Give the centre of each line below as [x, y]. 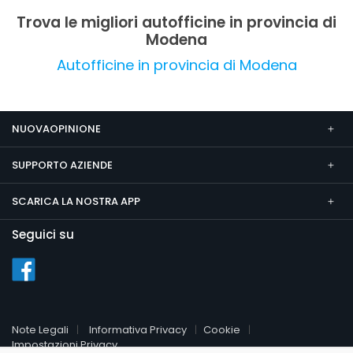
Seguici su [43, 234]
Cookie [222, 329]
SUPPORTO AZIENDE [62, 165]
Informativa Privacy [138, 329]
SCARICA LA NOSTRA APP [76, 201]
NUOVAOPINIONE [56, 128]
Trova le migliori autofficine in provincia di [176, 22]
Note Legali [40, 329]
